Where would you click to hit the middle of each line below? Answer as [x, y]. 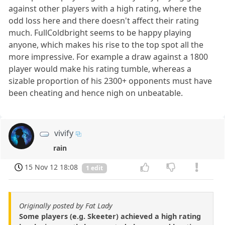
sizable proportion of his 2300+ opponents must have [110, 81]
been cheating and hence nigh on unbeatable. [96, 93]
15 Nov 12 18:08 [51, 167]
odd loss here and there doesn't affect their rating [104, 21]
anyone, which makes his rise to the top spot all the [106, 45]
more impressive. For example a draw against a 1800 [108, 57]
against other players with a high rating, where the [105, 9]
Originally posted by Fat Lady [66, 206]
